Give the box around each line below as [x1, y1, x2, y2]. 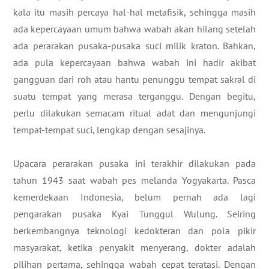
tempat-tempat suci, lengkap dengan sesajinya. [13, 124, 205, 136]
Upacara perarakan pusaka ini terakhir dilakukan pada [13, 157, 256, 169]
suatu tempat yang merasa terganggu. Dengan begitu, [13, 90, 256, 102]
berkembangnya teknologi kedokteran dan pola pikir [13, 225, 256, 237]
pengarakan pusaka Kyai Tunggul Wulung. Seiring [13, 208, 256, 220]
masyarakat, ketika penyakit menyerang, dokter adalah [13, 241, 256, 253]
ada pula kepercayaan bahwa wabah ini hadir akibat [13, 56, 256, 68]
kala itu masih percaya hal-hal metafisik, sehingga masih [13, 6, 256, 18]
